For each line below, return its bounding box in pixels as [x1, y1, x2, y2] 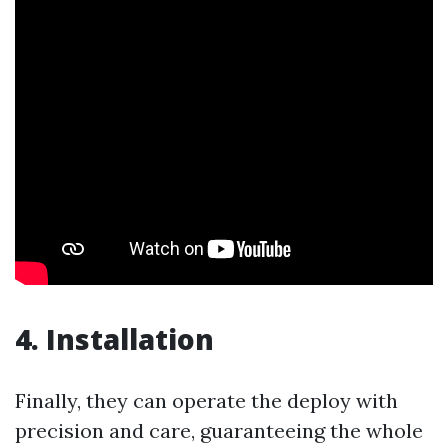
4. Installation [15, 320, 214, 358]
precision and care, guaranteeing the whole [15, 418, 423, 443]
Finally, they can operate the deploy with [15, 388, 398, 413]
